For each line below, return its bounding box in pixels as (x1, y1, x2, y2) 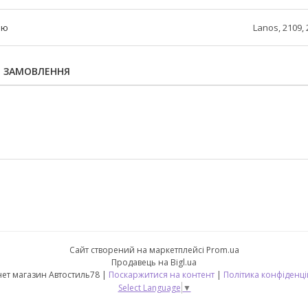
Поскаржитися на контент (109, 269, 214, 281)
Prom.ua (206, 244, 239, 256)
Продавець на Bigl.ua (111, 256, 197, 269)
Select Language (118, 281, 181, 294)
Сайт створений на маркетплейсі (69, 244, 206, 256)
